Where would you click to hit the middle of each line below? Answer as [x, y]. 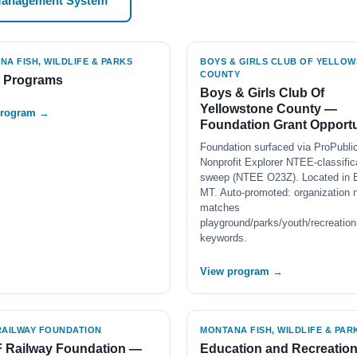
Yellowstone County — [269, 109]
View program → [241, 271]
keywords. [224, 238]
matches [220, 208]
